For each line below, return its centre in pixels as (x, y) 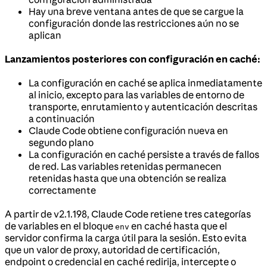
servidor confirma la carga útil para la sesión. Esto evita (126, 237)
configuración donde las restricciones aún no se (134, 23)
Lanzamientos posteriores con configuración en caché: (132, 59)
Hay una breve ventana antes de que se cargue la (136, 11)
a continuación (62, 118)
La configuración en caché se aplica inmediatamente (145, 83)
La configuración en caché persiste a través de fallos (144, 154)
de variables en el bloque (60, 226)
